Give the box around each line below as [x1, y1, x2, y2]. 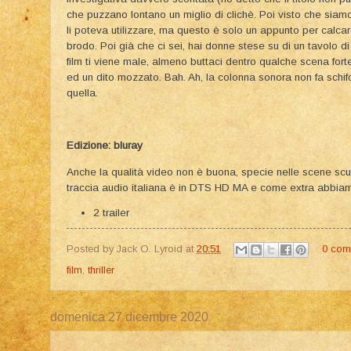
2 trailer [92, 207, 129, 219]
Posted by [67, 242, 117, 255]
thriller [88, 263, 114, 276]
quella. [67, 87, 98, 100]
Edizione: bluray [67, 139, 143, 152]
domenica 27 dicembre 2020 [50, 309, 208, 324]
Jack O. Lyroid [117, 242, 183, 255]
